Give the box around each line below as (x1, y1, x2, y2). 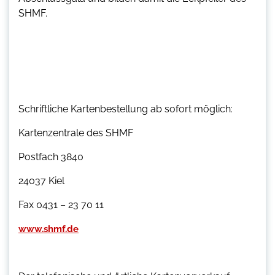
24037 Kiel (18, 174, 64, 187)
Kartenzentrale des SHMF (18, 126, 133, 139)
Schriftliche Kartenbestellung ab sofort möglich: (18, 103, 233, 115)
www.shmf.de (18, 223, 79, 234)
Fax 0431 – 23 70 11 (18, 198, 104, 211)
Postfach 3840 (18, 150, 83, 163)
